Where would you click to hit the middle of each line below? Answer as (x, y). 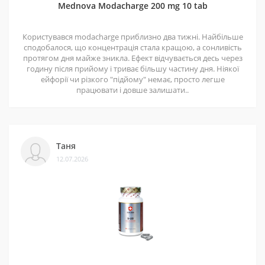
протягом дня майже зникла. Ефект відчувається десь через (132, 58)
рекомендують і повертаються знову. (94, 19)
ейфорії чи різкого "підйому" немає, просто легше (132, 80)
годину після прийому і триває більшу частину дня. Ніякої (132, 69)
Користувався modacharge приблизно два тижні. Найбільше (132, 37)
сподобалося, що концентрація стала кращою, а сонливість (132, 48)
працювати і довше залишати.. (132, 90)
